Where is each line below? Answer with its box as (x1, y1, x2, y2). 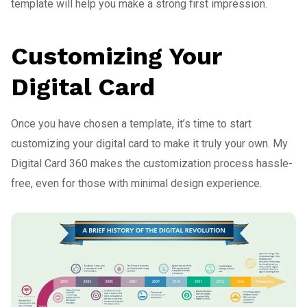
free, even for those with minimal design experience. (11, 176, 262, 190)
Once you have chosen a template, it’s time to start (11, 116, 251, 130)
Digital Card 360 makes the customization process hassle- (11, 156, 293, 170)
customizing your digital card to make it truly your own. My (11, 136, 288, 150)
